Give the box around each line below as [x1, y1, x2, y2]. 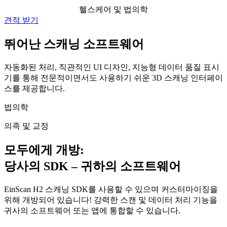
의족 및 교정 [4, 122, 49, 130]
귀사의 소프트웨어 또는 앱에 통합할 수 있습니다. [4, 206, 180, 215]
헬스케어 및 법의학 [79, 5, 148, 14]
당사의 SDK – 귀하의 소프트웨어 [4, 159, 181, 173]
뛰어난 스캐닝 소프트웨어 [4, 37, 144, 51]
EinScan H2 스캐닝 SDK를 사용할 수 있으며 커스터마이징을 [4, 184, 218, 194]
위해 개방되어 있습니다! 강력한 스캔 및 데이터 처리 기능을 [4, 195, 217, 204]
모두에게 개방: [4, 143, 84, 157]
